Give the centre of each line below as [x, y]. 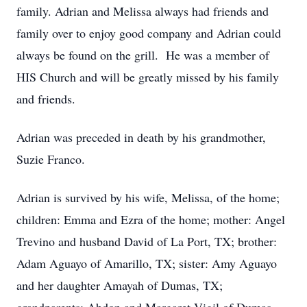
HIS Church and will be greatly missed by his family [148, 77]
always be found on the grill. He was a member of [143, 55]
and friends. [46, 99]
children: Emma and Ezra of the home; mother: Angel [151, 219]
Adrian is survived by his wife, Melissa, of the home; [148, 197]
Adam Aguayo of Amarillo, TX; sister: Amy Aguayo [147, 263]
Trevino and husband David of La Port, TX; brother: [147, 241]
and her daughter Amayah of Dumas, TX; [120, 285]
